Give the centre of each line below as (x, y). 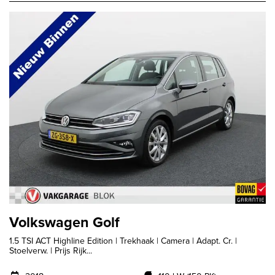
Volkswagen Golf (64, 223)
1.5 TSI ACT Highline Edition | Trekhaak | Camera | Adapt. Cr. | (123, 241)
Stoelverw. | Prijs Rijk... (51, 251)
